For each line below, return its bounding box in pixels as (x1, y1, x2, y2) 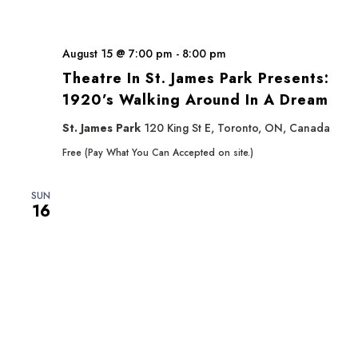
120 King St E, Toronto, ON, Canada (144, 120, 330, 136)
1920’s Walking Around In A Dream (62, 89, 328, 110)
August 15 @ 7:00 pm (62, 46, 173, 62)
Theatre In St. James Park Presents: (62, 68, 329, 89)
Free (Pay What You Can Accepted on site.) (62, 145, 253, 160)
